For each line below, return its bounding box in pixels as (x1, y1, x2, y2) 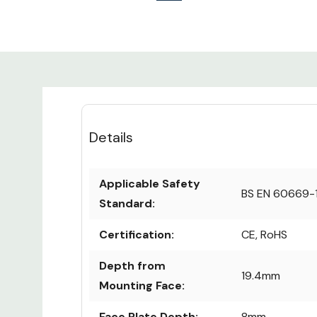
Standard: (99, 196, 155, 212)
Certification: (99, 227, 174, 243)
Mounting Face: (99, 278, 185, 294)
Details (89, 128, 133, 147)
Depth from (99, 258, 166, 274)
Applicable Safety (99, 176, 200, 192)
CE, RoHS (241, 227, 287, 243)
